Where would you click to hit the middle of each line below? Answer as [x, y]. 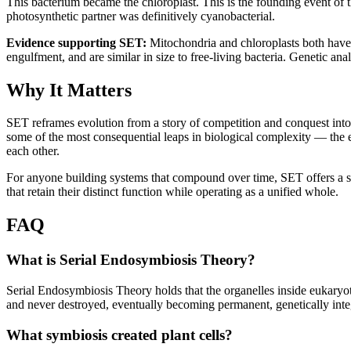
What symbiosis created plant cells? [119, 335]
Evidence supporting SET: [76, 42]
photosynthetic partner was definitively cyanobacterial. [141, 16]
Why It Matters [69, 90]
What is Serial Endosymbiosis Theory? [131, 260]
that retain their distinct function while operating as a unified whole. [172, 192]
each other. [33, 151]
